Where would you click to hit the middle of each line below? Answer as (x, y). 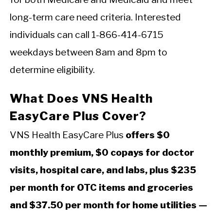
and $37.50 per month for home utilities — (109, 205)
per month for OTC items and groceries (101, 187)
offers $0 (148, 135)
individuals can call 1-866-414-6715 (87, 34)
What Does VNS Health (81, 98)
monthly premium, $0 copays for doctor (102, 152)
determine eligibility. (52, 69)
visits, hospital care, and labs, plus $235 (103, 170)
